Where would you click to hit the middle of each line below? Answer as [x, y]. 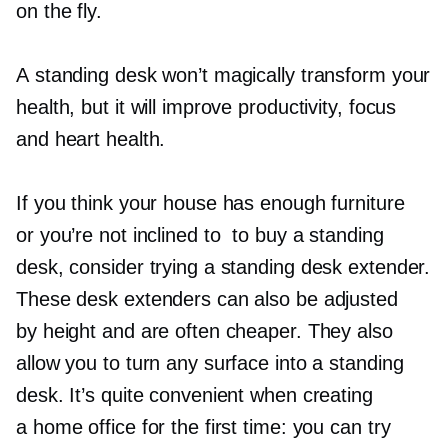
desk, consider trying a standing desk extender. [223, 267]
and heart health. [91, 139]
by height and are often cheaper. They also [204, 331]
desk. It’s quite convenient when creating [194, 395]
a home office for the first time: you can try [203, 427]
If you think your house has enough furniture [210, 203]
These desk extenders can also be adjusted [207, 299]
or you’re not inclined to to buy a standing [200, 235]
